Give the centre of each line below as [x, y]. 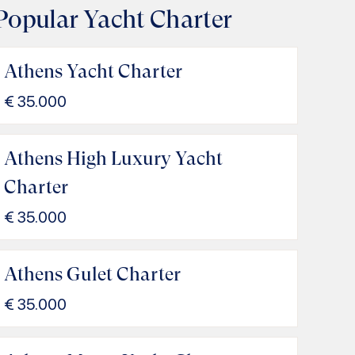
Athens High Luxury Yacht [113, 158]
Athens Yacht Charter [93, 71]
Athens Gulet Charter [92, 274]
